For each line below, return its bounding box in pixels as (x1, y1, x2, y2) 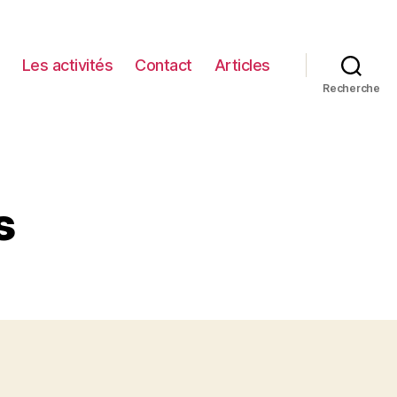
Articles (214, 55, 270, 74)
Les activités (21, 55, 113, 74)
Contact (135, 55, 192, 74)
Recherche (323, 82, 380, 95)
